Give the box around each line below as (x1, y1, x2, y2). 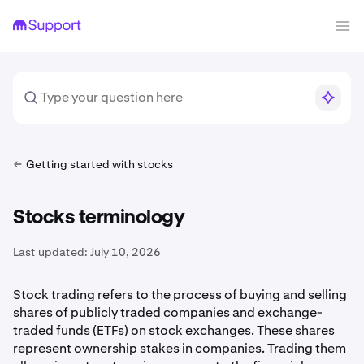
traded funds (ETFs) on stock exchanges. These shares (13, 322, 335, 339)
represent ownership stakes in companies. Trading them (13, 340, 346, 357)
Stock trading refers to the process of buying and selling (13, 286, 347, 303)
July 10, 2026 (90, 245, 161, 259)
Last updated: (13, 245, 88, 259)
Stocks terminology (13, 208, 184, 227)
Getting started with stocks (26, 157, 173, 171)
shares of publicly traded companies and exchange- (13, 304, 323, 321)
